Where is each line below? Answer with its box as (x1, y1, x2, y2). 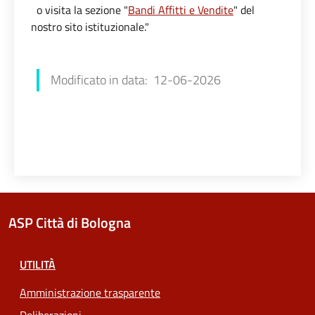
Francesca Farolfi (30, 46, 110, 63)
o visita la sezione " (34, 1, 128, 18)
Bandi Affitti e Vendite (128, 1, 233, 18)
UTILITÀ (20, 256, 56, 273)
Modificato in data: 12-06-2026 (51, 70, 221, 89)
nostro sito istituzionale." (31, 18, 149, 35)
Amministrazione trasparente (20, 284, 160, 301)
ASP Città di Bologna (8, 212, 131, 233)
